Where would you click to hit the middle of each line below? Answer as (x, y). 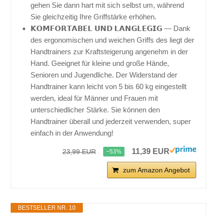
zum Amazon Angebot (156, 170)
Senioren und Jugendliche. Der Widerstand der (104, 75)
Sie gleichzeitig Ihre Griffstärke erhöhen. (94, 17)
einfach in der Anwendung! (72, 133)
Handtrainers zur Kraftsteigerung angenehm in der (109, 52)
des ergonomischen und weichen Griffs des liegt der (113, 40)
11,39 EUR (150, 152)
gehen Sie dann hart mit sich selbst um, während (108, 5)
